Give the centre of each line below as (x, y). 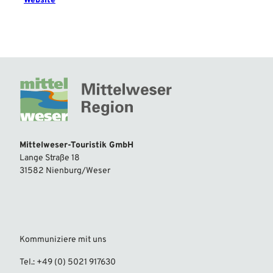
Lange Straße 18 (50, 158)
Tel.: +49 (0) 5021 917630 (68, 263)
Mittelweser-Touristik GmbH (76, 146)
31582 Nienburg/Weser (65, 171)
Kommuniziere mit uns (63, 240)
